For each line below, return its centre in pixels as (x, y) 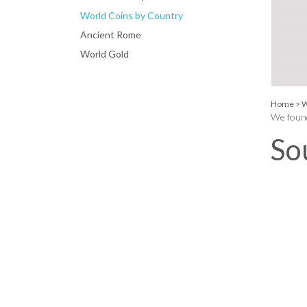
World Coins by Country (132, 15)
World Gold (105, 53)
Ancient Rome (111, 34)
